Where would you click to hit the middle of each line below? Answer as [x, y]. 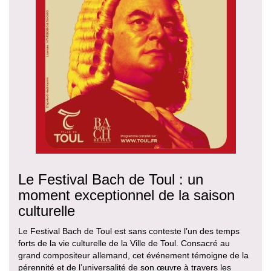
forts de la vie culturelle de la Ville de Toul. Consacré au [124, 243]
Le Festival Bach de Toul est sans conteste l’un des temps [129, 231]
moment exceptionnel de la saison [126, 195]
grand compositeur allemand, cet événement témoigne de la [133, 255]
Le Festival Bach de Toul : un [111, 179]
